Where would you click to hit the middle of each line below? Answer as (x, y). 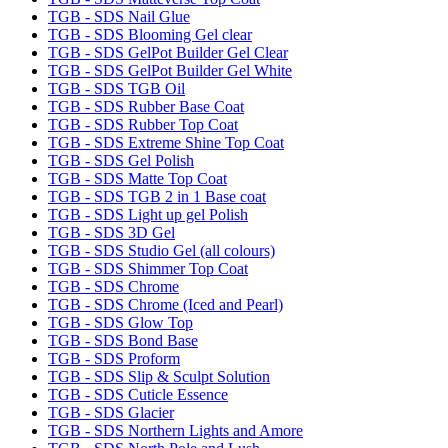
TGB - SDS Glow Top (120, 322)
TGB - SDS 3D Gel (111, 232)
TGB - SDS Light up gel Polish (148, 214)
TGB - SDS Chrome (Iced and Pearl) (165, 304)
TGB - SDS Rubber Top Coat (143, 124)
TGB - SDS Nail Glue (119, 16)
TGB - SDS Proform (114, 358)
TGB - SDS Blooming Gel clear (150, 34)
